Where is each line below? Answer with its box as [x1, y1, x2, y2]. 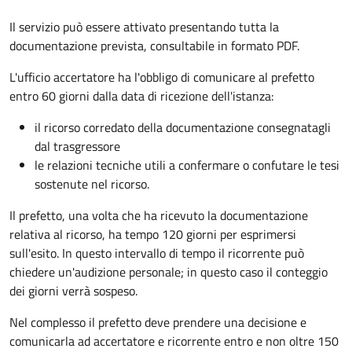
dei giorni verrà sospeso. [9, 280, 137, 300]
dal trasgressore [35, 136, 120, 156]
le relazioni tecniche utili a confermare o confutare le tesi [35, 155, 339, 174]
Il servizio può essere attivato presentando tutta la [9, 16, 279, 36]
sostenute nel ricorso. [35, 174, 149, 193]
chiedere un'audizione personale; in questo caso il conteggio [9, 262, 328, 281]
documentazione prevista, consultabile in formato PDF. [9, 35, 299, 55]
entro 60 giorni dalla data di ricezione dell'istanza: [9, 86, 273, 105]
